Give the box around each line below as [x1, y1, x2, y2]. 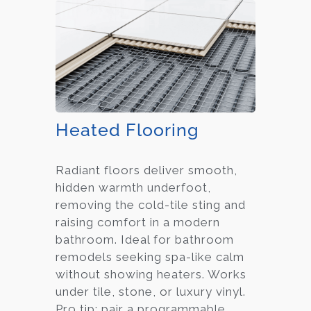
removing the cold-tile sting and [56, 197, 246, 212]
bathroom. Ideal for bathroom [56, 232, 234, 246]
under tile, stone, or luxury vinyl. [56, 284, 246, 299]
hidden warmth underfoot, [56, 180, 211, 194]
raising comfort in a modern [56, 215, 220, 229]
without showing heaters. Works [56, 267, 246, 281]
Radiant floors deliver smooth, [56, 162, 237, 177]
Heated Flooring [56, 119, 199, 140]
